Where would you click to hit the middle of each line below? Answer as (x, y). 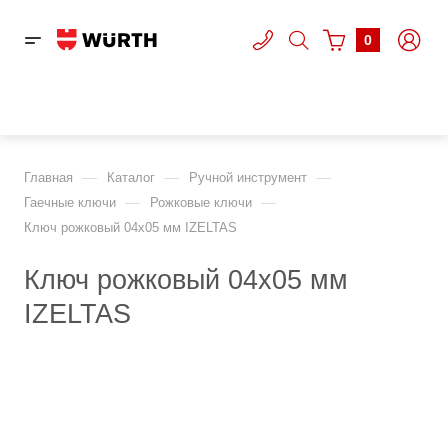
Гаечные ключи (70, 202)
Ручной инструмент (248, 177)
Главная (48, 177)
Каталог (131, 177)
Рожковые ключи (201, 202)
